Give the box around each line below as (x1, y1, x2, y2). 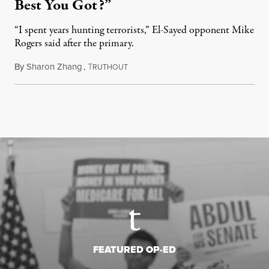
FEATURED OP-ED (93, 242, 176, 256)
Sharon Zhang (26, 59, 82, 73)
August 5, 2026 (127, 59, 184, 73)
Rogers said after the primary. (14, 35, 134, 51)
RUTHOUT (92, 61, 128, 73)
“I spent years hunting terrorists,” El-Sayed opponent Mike (14, 22, 254, 38)
